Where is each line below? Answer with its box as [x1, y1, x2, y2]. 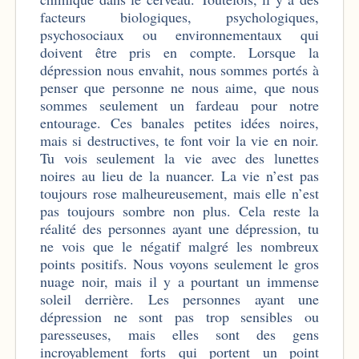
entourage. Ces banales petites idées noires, [40, 112, 319, 132]
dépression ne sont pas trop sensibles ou [40, 306, 319, 326]
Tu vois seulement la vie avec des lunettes [40, 147, 319, 167]
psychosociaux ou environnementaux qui [40, 24, 319, 44]
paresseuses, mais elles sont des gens [40, 324, 319, 344]
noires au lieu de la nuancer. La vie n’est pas [40, 165, 319, 185]
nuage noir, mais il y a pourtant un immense [40, 271, 319, 291]
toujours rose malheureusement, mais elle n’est [40, 183, 319, 203]
